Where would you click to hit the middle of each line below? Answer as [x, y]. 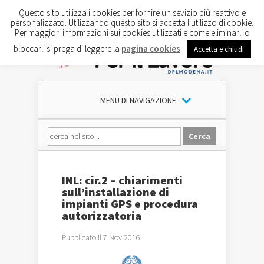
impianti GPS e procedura [130, 204]
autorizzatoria [102, 215]
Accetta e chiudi [219, 49]
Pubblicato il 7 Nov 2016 [101, 237]
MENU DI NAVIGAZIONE [138, 100]
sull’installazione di [115, 192]
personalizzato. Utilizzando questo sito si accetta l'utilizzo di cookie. [132, 22]
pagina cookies [151, 48]
